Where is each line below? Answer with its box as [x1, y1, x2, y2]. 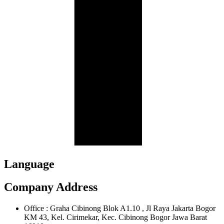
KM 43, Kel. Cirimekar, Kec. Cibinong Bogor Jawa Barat [24, 213, 207, 222]
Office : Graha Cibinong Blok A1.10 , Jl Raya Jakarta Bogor [24, 204, 215, 213]
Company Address [4, 180, 97, 194]
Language [4, 157, 54, 170]
